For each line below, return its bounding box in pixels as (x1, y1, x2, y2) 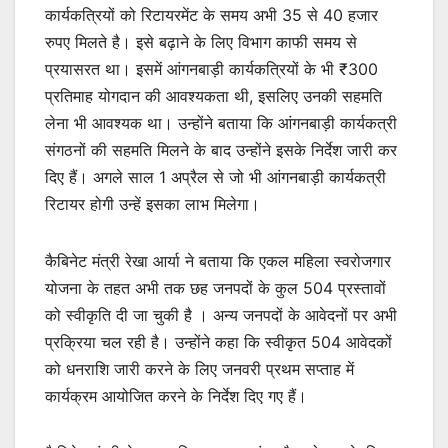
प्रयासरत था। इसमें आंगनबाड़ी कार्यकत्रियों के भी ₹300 (45, 59, 378, 80)
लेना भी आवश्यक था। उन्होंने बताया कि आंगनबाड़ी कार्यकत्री (45, 113, 397, 134)
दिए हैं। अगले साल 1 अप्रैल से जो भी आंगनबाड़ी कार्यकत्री (45, 167, 386, 188)
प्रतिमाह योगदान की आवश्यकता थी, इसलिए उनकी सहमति (45, 86, 382, 107)
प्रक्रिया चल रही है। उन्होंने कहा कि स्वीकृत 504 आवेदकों (45, 332, 392, 353)
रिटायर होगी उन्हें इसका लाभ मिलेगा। (45, 194, 260, 215)
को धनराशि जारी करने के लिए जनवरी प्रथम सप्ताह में (45, 359, 354, 380)
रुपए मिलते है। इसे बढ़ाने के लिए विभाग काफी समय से (45, 32, 357, 53)
